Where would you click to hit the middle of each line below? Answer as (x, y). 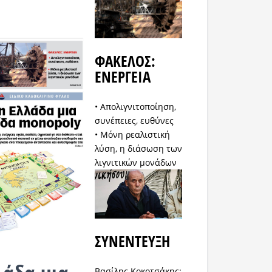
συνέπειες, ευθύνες (134, 121)
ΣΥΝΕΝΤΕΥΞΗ (133, 241)
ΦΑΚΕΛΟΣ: (125, 61)
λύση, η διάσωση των (139, 149)
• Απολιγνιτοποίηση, (136, 107)
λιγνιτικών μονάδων (136, 163)
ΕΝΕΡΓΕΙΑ (123, 76)
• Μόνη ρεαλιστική (133, 135)
